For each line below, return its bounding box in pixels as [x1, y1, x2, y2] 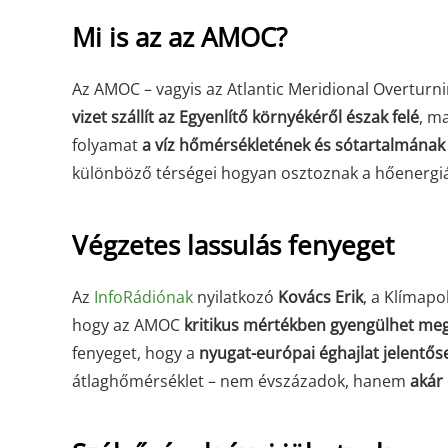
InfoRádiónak [94, 286, 193, 308]
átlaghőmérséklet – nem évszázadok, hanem [72, 370, 410, 392]
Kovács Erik [278, 286, 363, 308]
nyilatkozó [193, 286, 278, 308]
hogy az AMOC [72, 314, 184, 336]
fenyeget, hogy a [72, 342, 199, 364]
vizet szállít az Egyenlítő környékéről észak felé [72, 106, 419, 128]
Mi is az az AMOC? [72, 19, 287, 55]
